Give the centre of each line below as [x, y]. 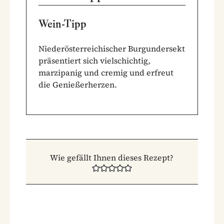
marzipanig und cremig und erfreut [106, 72]
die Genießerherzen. [78, 84]
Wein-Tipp [62, 23]
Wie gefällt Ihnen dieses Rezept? [112, 157]
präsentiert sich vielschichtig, [94, 60]
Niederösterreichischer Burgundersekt [112, 48]
